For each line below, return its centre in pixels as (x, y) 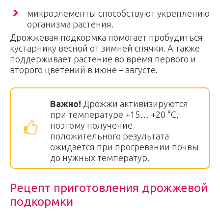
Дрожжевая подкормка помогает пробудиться (106, 37)
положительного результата (110, 136)
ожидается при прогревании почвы (124, 147)
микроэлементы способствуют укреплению (118, 13)
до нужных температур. (100, 158)
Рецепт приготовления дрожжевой (109, 188)
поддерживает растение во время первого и (103, 59)
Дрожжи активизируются (136, 104)
